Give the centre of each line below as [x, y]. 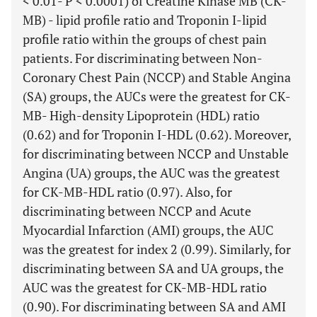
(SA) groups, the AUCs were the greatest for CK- [157, 96]
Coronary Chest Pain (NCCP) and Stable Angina [157, 77]
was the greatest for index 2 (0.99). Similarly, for [157, 249]
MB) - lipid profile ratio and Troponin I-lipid [145, 20]
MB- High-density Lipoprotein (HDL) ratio [141, 115]
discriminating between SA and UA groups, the [153, 268]
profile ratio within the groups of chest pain [145, 39]
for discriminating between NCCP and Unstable [156, 154]
